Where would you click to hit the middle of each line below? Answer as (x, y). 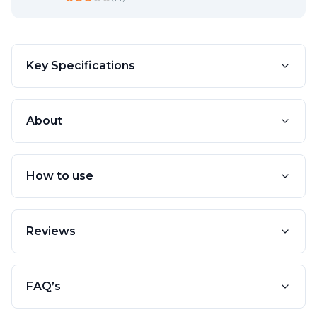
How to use (60, 175)
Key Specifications (81, 65)
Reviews (51, 231)
